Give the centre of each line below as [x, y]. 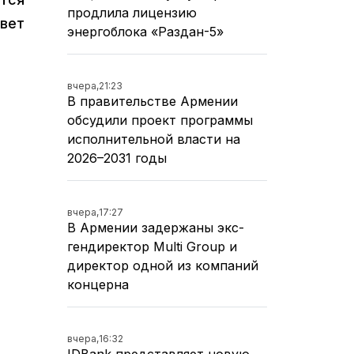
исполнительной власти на [154, 139]
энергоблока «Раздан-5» [145, 31]
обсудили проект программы [160, 120]
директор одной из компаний [163, 265]
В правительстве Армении [153, 101]
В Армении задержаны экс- [156, 227]
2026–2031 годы [117, 158]
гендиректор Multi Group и [152, 246]
